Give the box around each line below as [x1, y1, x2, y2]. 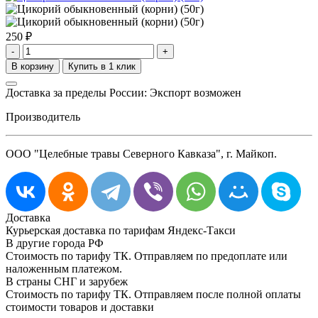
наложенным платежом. [6, 262, 122, 275]
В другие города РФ [6, 236, 104, 249]
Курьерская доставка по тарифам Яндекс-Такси [6, 224, 236, 236]
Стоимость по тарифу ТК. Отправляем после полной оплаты [6, 287, 301, 300]
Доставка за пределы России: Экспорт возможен [6, 86, 241, 99]
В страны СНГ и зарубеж [6, 275, 128, 287]
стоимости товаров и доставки [6, 300, 154, 313]
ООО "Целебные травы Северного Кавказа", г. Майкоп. [6, 147, 277, 160]
